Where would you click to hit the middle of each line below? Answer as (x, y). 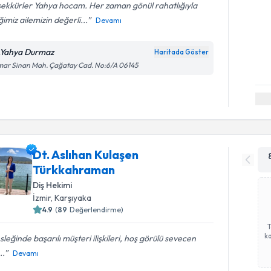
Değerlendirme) (97, 210)
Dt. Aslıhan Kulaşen (86, 155)
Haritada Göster (182, 52)
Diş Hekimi (53, 185)
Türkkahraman (74, 170)
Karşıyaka (73, 198)
